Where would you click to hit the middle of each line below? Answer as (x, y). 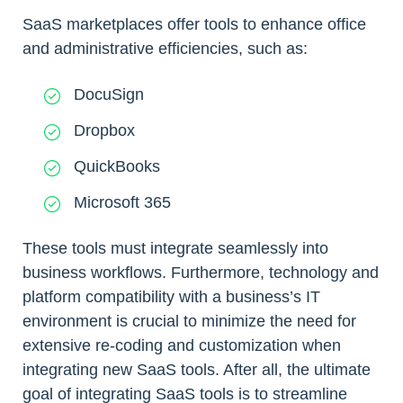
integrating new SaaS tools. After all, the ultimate (197, 369)
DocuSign (109, 95)
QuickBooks (117, 166)
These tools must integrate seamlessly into (175, 248)
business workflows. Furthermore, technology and (201, 272)
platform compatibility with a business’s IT (171, 296)
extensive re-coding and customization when (182, 345)
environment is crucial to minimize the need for (189, 321)
